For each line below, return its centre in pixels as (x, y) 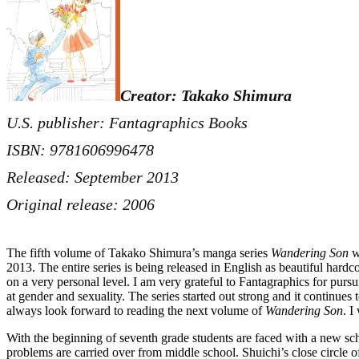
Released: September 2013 (93, 177)
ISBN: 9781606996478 (80, 149)
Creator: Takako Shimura (206, 95)
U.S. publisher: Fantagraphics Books (127, 122)
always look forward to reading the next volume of (136, 310)
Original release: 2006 (81, 204)
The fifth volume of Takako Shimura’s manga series (139, 252)
